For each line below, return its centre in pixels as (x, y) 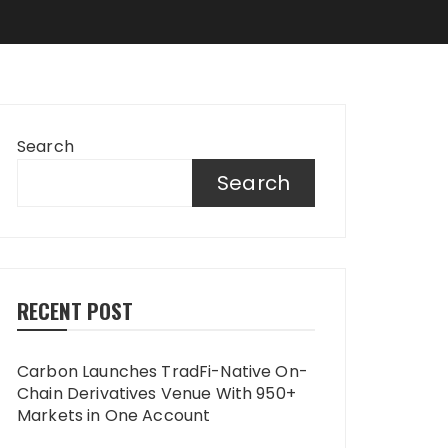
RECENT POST (75, 310)
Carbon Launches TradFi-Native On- (162, 371)
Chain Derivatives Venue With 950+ (156, 393)
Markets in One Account (114, 415)
